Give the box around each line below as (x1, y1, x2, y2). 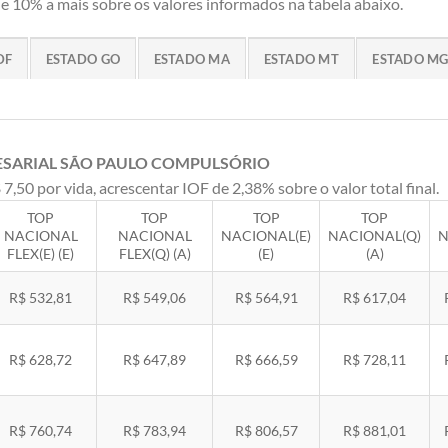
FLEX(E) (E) (7, 244, 74, 262)
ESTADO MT (263, 50, 339, 67)
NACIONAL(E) (221, 226, 311, 244)
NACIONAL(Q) (328, 226, 421, 244)
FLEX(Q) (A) (118, 244, 191, 262)
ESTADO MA (153, 50, 230, 67)
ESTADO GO (45, 50, 121, 67)
